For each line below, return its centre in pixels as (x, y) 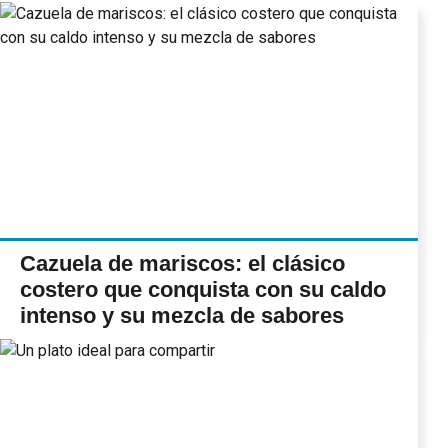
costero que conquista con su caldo (203, 289)
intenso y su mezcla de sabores (182, 315)
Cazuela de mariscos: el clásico (182, 263)
